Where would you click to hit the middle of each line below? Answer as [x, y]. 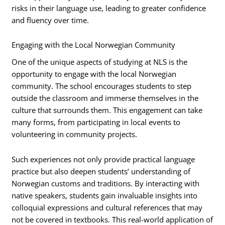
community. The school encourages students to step [102, 86]
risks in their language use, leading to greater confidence [109, 8]
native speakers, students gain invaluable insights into [105, 195]
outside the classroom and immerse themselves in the [105, 98]
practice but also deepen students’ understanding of [101, 171]
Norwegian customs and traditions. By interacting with [106, 183]
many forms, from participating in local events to [96, 122]
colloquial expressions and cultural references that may [107, 207]
